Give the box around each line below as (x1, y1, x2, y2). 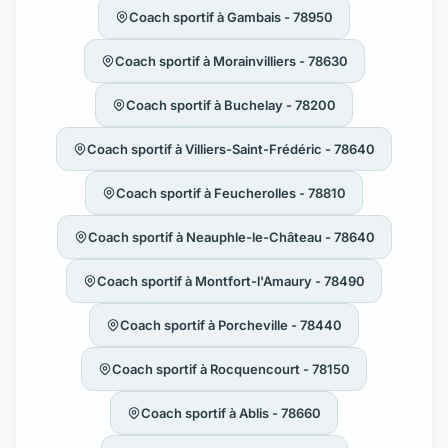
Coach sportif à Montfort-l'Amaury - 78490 (97, 272, 365, 289)
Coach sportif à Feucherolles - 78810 (116, 184, 346, 201)
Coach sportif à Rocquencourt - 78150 (112, 360, 350, 377)
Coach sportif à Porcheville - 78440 (120, 316, 342, 333)
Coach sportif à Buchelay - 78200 (126, 96, 336, 113)
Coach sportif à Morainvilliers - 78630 (114, 52, 348, 69)
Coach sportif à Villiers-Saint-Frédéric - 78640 (87, 140, 375, 157)
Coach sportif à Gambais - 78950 (129, 8, 333, 25)
